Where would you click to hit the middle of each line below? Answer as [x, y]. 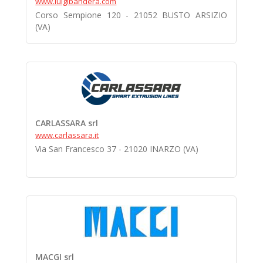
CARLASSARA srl [67, 123]
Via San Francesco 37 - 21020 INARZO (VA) [117, 149]
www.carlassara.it [67, 135]
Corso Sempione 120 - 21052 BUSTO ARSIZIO [131, 15]
